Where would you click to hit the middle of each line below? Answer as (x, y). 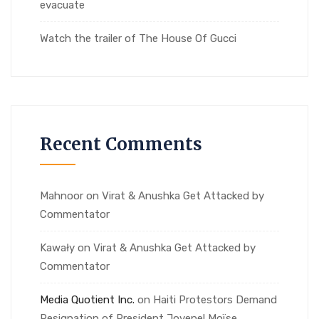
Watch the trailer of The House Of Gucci (138, 38)
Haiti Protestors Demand (215, 299)
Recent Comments (121, 144)
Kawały (57, 247)
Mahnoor (62, 195)
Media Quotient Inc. (87, 299)
